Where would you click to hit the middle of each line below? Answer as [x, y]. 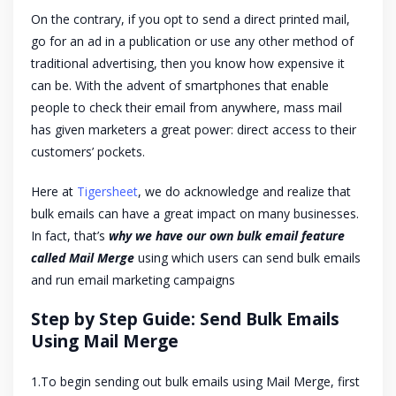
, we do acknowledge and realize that [244, 192]
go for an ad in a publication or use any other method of [192, 42]
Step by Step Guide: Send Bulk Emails [185, 320]
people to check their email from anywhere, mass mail [187, 108]
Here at [54, 192]
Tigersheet [107, 192]
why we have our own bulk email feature [227, 236]
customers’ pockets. [88, 152]
